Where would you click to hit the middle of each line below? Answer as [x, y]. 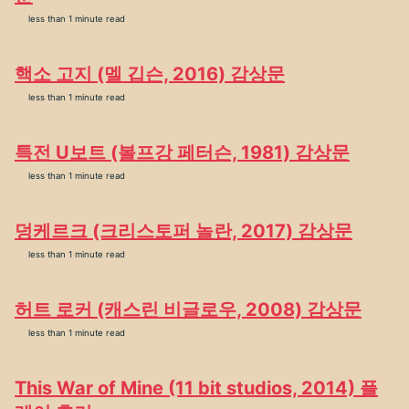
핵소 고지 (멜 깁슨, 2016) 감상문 [150, 74]
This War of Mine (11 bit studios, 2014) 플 [196, 388]
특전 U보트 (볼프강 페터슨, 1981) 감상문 [182, 152]
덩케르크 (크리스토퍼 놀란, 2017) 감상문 [184, 231]
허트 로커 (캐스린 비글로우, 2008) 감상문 [188, 309]
